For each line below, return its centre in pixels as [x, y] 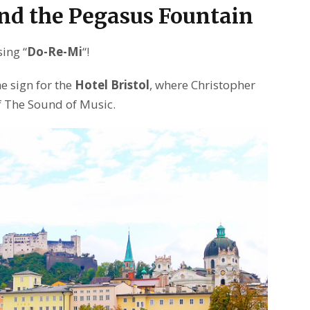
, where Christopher [202, 85]
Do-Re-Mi [55, 52]
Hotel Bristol [112, 85]
